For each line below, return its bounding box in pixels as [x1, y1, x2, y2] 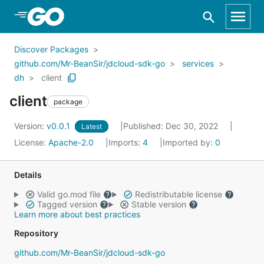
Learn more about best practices [14, 209, 140, 219]
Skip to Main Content [24, 10, 119, 22]
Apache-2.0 [48, 137, 94, 147]
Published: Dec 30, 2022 [123, 121, 220, 131]
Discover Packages [14, 44, 88, 54]
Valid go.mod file [34, 189, 103, 199]
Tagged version [34, 199, 100, 209]
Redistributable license [132, 189, 225, 199]
